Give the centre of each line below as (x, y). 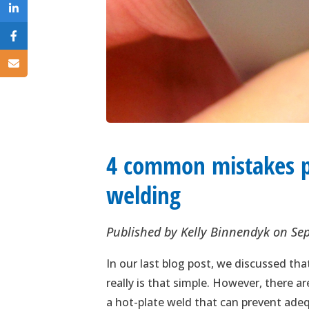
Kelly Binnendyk (227, 231)
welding (144, 195)
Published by (144, 231)
